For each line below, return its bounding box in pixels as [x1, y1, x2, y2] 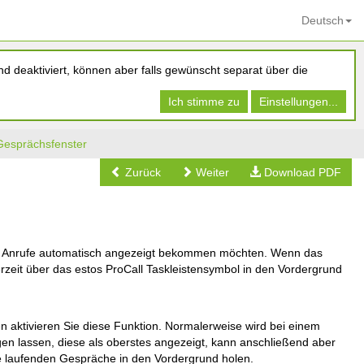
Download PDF [261, 166, 341, 179]
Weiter [193, 166, 229, 179]
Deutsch [301, 14, 344, 27]
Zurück [122, 166, 161, 179]
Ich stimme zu [168, 95, 240, 108]
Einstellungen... [259, 95, 338, 108]
